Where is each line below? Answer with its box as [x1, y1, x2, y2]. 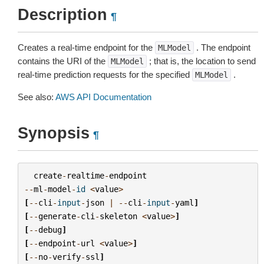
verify [52, 252, 81, 262]
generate [38, 211, 76, 221]
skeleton [99, 211, 137, 221]
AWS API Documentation [55, 92, 151, 102]
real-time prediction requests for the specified [18, 70, 192, 80]
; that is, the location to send [147, 56, 256, 66]
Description [18, 6, 107, 24]
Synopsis [18, 124, 90, 142]
